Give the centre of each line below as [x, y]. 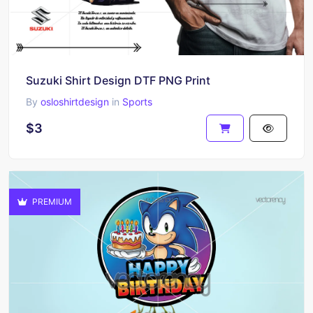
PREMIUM [51, 201]
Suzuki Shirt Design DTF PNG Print [118, 80]
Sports [137, 101]
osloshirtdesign [75, 101]
